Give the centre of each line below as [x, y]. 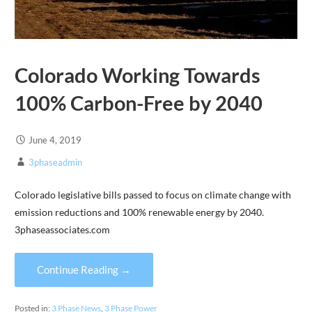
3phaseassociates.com [62, 229]
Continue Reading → [84, 270]
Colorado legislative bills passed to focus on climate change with [153, 194]
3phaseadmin [55, 163]
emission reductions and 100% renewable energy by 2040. [139, 212]
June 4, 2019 [55, 140]
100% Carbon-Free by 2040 [138, 103]
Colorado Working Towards [137, 76]
